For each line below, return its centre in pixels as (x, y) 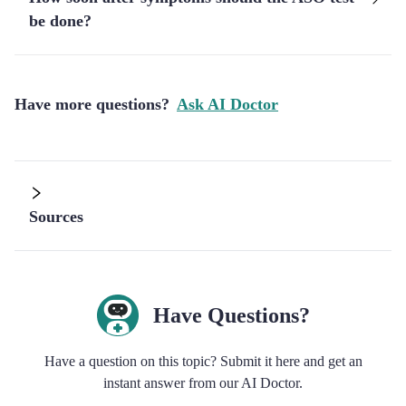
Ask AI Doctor (227, 104)
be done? (60, 21)
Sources (56, 217)
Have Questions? (231, 315)
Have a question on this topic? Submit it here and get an (203, 361)
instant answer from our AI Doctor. (203, 383)
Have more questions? (92, 104)
